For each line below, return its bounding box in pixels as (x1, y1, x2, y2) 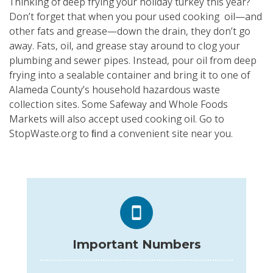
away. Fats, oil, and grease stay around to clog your (9, 39, 240, 53)
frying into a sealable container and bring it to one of (9, 68, 250, 82)
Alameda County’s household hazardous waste (9, 83, 220, 97)
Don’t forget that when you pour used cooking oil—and (9, 10, 262, 24)
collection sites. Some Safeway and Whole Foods (9, 97, 228, 112)
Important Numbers (72, 237, 201, 252)
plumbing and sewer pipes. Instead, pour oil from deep (9, 54, 257, 68)
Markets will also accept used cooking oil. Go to (9, 112, 224, 126)
